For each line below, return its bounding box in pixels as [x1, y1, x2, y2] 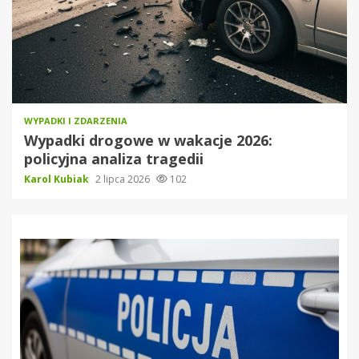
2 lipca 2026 [95, 172, 152, 187]
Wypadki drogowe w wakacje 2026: [24, 131, 272, 151]
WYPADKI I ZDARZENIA [24, 115, 127, 127]
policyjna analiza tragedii [24, 149, 204, 169]
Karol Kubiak [24, 172, 91, 187]
